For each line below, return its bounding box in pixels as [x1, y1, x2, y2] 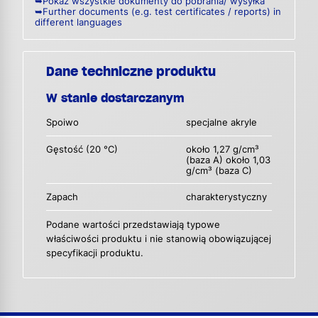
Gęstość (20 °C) [46, 143, 118, 155]
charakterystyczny [186, 192, 268, 203]
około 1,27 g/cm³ [186, 143, 260, 155]
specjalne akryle [186, 117, 258, 128]
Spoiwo [46, 117, 79, 128]
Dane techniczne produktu [46, 63, 216, 80]
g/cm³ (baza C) [186, 165, 253, 176]
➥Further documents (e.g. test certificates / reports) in [35, 6, 281, 18]
